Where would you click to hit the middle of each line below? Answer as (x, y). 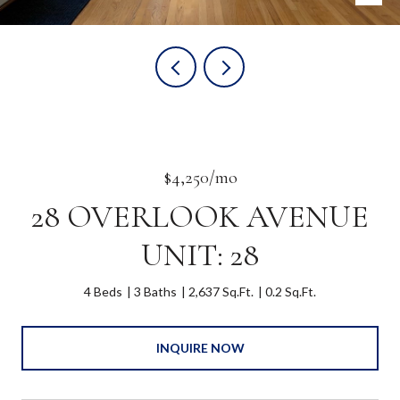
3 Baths (155, 292)
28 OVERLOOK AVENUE (200, 217)
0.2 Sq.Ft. (291, 292)
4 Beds (103, 292)
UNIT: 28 (200, 255)
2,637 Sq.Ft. (221, 292)
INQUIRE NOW (200, 347)
